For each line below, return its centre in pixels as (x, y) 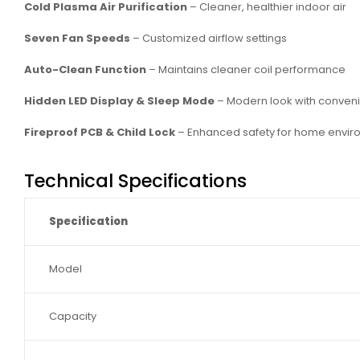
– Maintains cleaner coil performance (246, 70)
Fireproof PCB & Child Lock (100, 133)
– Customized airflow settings (209, 39)
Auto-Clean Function (85, 70)
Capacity (73, 316)
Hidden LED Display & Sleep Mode (119, 101)
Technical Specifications (135, 181)
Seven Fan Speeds (77, 39)
